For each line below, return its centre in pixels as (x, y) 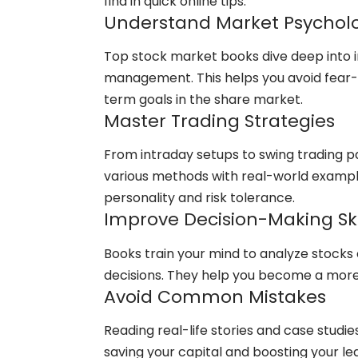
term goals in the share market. (203, 99)
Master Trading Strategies (219, 121)
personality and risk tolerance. (199, 198)
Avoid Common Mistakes (215, 296)
